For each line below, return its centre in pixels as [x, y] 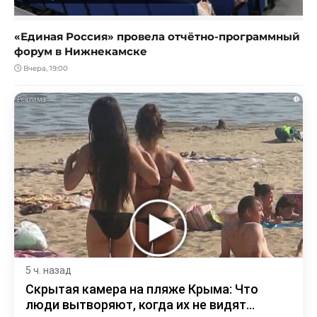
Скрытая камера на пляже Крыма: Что [142, 289]
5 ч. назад [48, 271]
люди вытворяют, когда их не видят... [140, 305]
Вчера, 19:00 [45, 69]
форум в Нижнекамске [81, 52]
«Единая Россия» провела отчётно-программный [157, 37]
